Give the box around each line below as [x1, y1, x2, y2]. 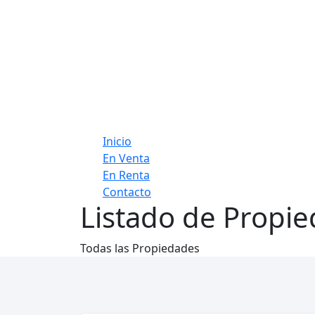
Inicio [103, 134, 131, 149]
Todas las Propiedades [80, 240, 200, 256]
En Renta [103, 167, 150, 183]
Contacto [103, 184, 151, 200]
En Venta [103, 150, 150, 166]
